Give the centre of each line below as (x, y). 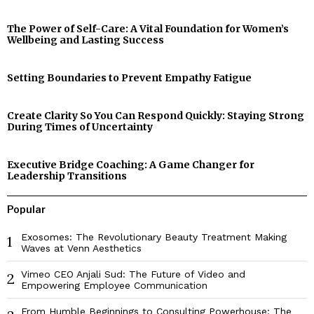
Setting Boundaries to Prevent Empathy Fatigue (129, 78)
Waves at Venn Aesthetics (81, 248)
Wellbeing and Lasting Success (86, 40)
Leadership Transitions (67, 176)
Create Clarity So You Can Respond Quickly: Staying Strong (156, 116)
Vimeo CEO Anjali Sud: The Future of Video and (133, 274)
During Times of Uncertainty (80, 127)
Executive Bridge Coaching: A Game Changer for (131, 165)
